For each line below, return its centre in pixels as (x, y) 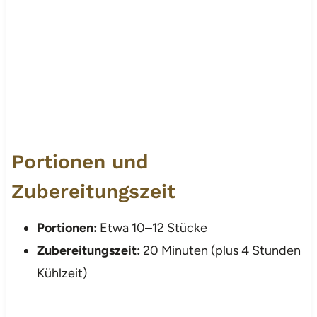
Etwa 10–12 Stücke (152, 227)
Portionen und (80, 161)
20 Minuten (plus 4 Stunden (220, 250)
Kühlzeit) (62, 273)
